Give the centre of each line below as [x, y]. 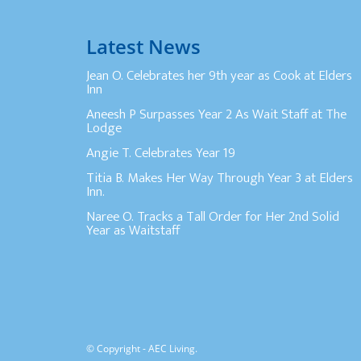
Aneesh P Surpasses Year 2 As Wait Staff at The [216, 115]
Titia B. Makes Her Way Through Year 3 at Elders [220, 178]
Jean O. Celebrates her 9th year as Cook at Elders [219, 76]
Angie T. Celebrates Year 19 [161, 154]
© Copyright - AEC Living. [142, 349]
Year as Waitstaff [133, 231]
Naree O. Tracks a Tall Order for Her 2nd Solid [213, 217]
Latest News [143, 47]
